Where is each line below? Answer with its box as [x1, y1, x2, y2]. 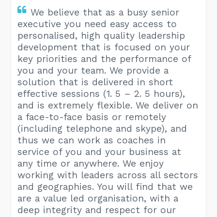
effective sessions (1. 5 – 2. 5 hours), [17, 88, 186, 99]
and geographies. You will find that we [17, 181, 193, 192]
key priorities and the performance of [17, 53, 191, 64]
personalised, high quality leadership [17, 30, 186, 41]
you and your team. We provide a [17, 64, 169, 76]
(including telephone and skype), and [17, 123, 187, 134]
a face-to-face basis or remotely [17, 111, 167, 123]
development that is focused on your [17, 41, 190, 53]
